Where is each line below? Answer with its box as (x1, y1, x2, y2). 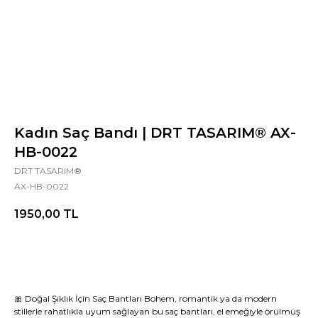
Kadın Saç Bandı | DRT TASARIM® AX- (14, 124, 296, 141)
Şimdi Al (118, 247, 161, 261)
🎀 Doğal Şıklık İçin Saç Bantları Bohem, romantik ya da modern (14, 293, 277, 305)
